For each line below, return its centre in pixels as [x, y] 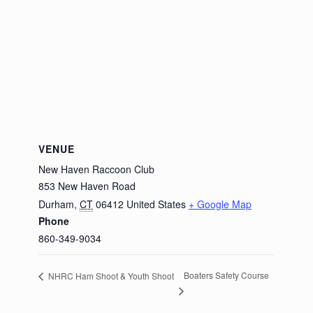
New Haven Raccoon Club [96, 169]
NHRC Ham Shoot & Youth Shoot [110, 275]
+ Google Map [220, 204]
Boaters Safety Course [226, 275]
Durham [56, 204]
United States [156, 204]
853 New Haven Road [87, 186]
